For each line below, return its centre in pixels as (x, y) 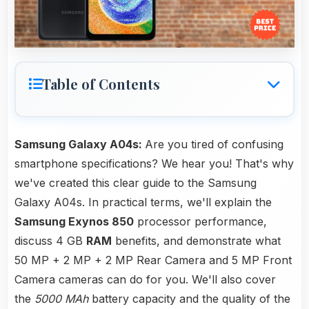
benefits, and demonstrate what (196, 241)
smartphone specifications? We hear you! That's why (154, 164)
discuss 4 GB (50, 241)
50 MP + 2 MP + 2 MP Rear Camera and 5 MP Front (153, 260)
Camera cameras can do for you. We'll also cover (145, 280)
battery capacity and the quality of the (189, 299)
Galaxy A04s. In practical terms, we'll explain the (143, 202)
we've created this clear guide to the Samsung (136, 183)
